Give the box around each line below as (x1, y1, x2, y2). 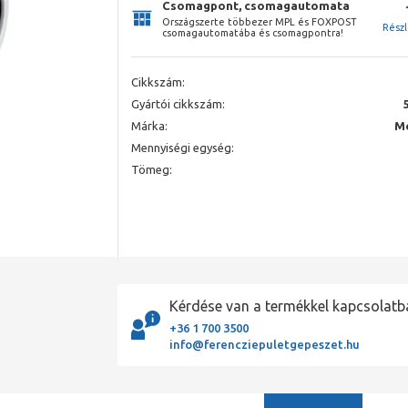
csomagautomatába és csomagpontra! (162, 26, 343, 38)
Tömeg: (131, 162, 172, 176)
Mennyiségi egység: (131, 140, 234, 154)
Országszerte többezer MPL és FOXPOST (162, 15, 357, 27)
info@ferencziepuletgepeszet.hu (169, 338, 360, 351)
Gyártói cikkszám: (131, 97, 225, 110)
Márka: (131, 118, 168, 132)
